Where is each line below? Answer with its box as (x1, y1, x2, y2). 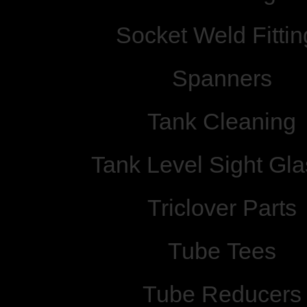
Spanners (171, 65, 272, 91)
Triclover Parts (147, 195, 297, 221)
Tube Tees (167, 238, 276, 264)
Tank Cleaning (147, 108, 296, 134)
